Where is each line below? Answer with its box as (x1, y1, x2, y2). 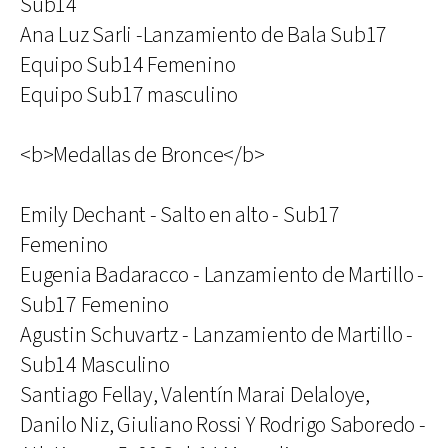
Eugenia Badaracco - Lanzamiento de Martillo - (20, 261, 425, 290)
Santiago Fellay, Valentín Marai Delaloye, (20, 381, 370, 410)
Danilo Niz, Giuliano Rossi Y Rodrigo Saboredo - (20, 411, 426, 440)
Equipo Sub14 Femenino (20, 51, 236, 80)
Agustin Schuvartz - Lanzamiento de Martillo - (20, 321, 414, 350)
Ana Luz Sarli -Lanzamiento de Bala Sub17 (20, 21, 388, 50)
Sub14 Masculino (20, 351, 170, 380)
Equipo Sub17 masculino (20, 81, 239, 110)
